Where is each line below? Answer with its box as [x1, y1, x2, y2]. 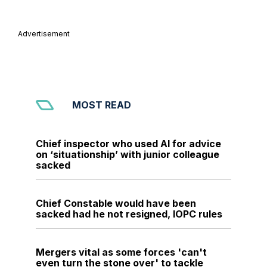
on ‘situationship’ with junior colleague [36, 148, 219, 161]
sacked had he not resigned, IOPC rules [36, 208, 222, 221]
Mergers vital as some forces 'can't [36, 246, 207, 259]
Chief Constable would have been [36, 197, 196, 210]
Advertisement [18, 29, 70, 39]
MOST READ [72, 99, 131, 111]
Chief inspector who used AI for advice [36, 138, 221, 150]
